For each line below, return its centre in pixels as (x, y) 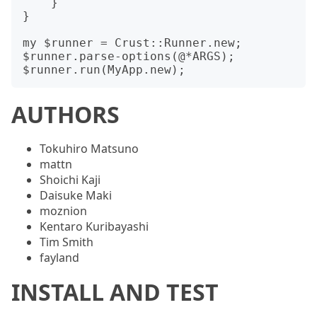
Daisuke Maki (76, 195)
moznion (63, 211)
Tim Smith (67, 242)
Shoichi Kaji (70, 180)
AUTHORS (65, 114)
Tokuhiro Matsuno (89, 149)
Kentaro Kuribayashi (94, 226)
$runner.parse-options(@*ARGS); (129, 56)
